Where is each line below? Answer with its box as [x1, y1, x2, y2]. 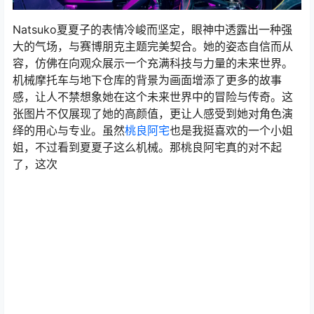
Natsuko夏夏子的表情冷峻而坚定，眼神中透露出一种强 [13, 22, 292, 36]
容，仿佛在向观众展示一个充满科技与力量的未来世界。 [13, 55, 293, 70]
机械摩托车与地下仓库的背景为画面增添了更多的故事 [13, 72, 282, 87]
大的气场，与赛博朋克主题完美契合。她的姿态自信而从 [13, 39, 293, 53]
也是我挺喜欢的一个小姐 [170, 123, 293, 137]
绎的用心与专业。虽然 [13, 123, 125, 137]
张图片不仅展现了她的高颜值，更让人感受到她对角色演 [13, 106, 293, 121]
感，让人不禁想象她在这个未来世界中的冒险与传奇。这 [13, 89, 293, 104]
